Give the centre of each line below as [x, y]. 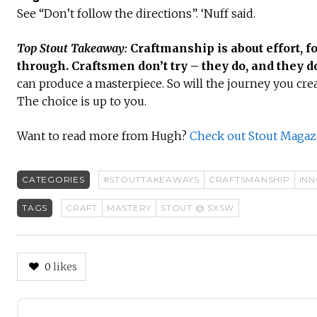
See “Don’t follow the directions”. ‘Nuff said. [136, 14]
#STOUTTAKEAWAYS [151, 180]
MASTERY [129, 208]
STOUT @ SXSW [197, 208]
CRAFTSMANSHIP [249, 180]
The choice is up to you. [82, 102]
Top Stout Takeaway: [72, 48]
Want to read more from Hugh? [103, 136]
